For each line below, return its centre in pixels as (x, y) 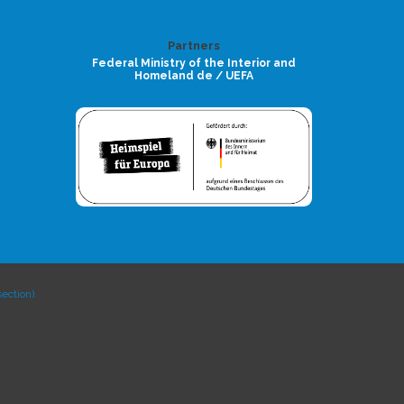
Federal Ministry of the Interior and (193, 63)
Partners (193, 45)
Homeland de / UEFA (193, 75)
